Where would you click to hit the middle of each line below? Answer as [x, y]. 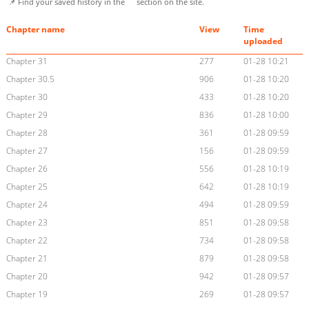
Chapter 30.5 [30, 79]
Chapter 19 [27, 295]
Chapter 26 [27, 169]
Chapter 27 [27, 151]
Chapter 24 [27, 205]
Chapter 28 [27, 133]
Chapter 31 [27, 61]
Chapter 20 [27, 277]
